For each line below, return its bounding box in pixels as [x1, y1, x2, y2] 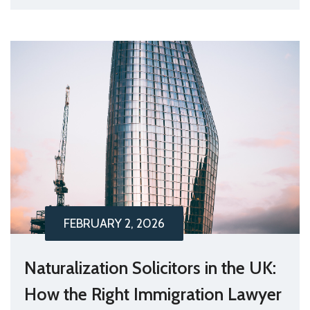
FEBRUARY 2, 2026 [64, 215, 165, 231]
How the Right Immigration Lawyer [24, 283, 282, 304]
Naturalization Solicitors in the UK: [24, 257, 276, 278]
